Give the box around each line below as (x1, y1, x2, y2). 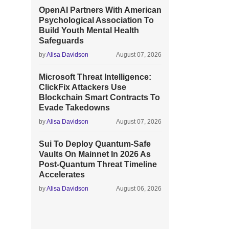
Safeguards (39, 36, 84, 45)
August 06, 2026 (116, 185, 162, 192)
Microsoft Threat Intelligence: (39, 73, 151, 81)
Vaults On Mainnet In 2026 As (39, 150, 151, 158)
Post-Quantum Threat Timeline (39, 160, 157, 169)
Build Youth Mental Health (39, 26, 139, 35)
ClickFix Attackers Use (39, 83, 126, 91)
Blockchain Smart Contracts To (39, 93, 160, 102)
